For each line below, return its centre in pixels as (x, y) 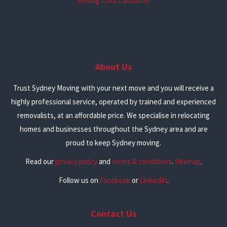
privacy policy (76, 161)
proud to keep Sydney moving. (113, 142)
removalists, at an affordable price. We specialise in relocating (113, 115)
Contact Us (113, 213)
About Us (113, 66)
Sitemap (187, 161)
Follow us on (79, 180)
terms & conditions (142, 161)
